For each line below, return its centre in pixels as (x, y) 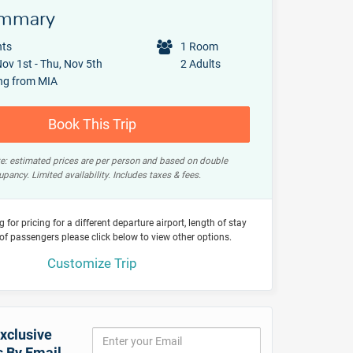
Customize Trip (93, 263)
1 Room (199, 46)
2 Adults (200, 63)
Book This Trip (93, 124)
